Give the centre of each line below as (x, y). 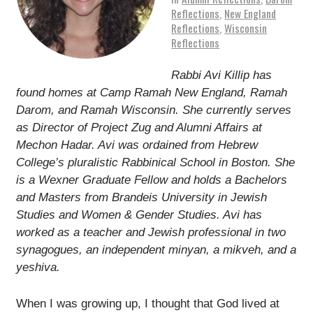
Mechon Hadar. (57, 145)
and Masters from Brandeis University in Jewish (141, 197)
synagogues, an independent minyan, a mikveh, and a (156, 249)
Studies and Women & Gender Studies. (119, 214)
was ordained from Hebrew (186, 145)
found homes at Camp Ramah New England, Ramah (151, 92)
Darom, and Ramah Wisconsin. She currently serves (153, 110)
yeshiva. (38, 267)
